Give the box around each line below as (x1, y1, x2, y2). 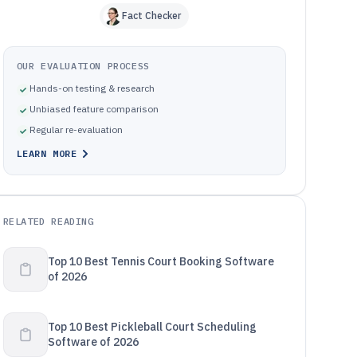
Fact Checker (122, 10, 182, 22)
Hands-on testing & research (29, 82, 155, 94)
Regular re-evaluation (29, 124, 123, 135)
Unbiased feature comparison (29, 103, 159, 115)
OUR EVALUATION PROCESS (16, 60, 150, 72)
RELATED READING (2, 215, 94, 227)
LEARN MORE (16, 147, 77, 159)
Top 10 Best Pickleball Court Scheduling (47, 320, 257, 334)
